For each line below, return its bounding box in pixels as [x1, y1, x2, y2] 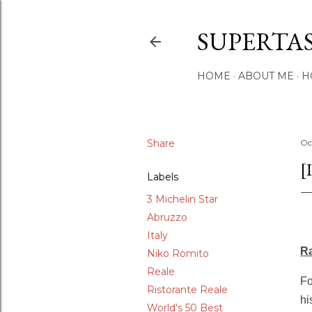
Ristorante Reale [147, 283, 228, 296]
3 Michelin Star [147, 193, 218, 205]
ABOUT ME [238, 70, 294, 82]
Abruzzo [147, 211, 187, 224]
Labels [147, 171, 178, 183]
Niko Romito [147, 247, 209, 260]
